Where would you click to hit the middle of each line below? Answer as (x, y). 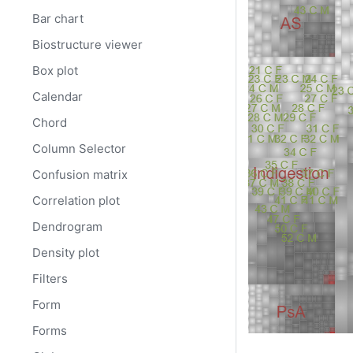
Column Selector (80, 149)
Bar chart (58, 19)
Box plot (56, 71)
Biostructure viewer (88, 45)
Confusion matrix (80, 175)
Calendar (58, 97)
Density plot (66, 253)
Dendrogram (68, 227)
